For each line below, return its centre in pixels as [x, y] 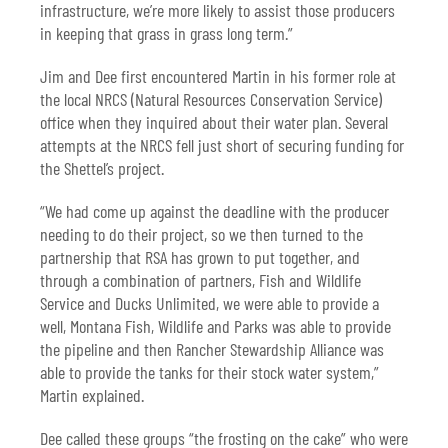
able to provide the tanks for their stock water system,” [209, 372]
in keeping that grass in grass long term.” [166, 33]
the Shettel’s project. [102, 168]
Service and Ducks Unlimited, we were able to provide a [209, 303]
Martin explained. [92, 395]
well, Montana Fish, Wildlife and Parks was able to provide [215, 326]
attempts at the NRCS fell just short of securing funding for [222, 145]
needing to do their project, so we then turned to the [201, 234]
